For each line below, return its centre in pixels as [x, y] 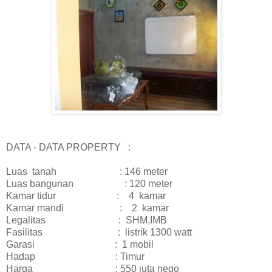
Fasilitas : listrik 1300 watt [99, 232]
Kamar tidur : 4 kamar [126, 195]
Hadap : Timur [75, 256]
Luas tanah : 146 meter [87, 171]
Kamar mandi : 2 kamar [87, 208]
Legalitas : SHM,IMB [87, 220]
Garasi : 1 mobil [80, 244]
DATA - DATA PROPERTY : [68, 147]
